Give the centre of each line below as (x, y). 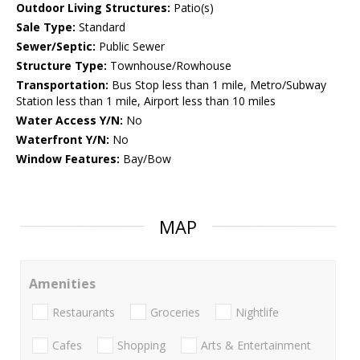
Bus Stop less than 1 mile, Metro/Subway (217, 85)
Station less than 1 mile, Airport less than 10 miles (146, 101)
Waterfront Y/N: (63, 140)
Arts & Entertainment (256, 345)
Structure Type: (61, 66)
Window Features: (68, 159)
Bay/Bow (145, 159)
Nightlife (257, 312)
